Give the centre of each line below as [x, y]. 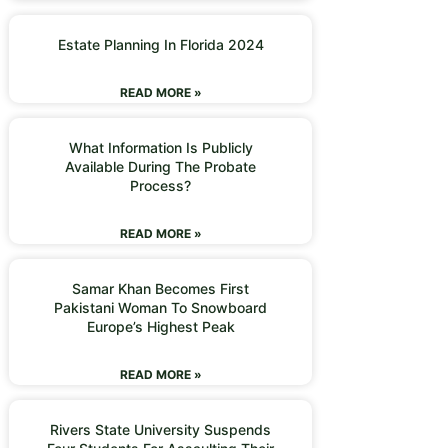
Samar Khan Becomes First [161, 288]
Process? [161, 185]
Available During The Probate [161, 166]
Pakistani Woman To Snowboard [161, 307]
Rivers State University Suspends [161, 429]
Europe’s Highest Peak [160, 326]
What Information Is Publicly [160, 147]
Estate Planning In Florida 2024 [160, 44]
